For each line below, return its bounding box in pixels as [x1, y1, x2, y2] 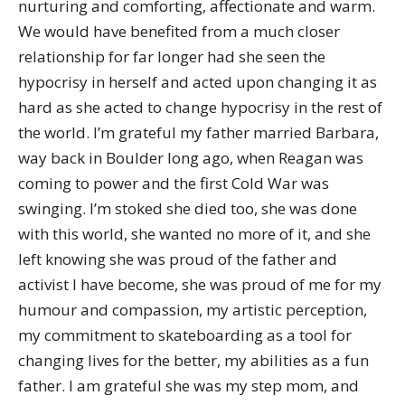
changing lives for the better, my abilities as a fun [18, 350, 369, 371]
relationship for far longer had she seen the [18, 46, 325, 67]
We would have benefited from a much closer [18, 21, 340, 42]
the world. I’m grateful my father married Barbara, [18, 122, 379, 143]
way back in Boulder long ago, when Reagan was [18, 147, 363, 168]
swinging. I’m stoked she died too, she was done [18, 198, 357, 219]
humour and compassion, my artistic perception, [18, 299, 367, 320]
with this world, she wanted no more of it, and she [18, 223, 371, 244]
